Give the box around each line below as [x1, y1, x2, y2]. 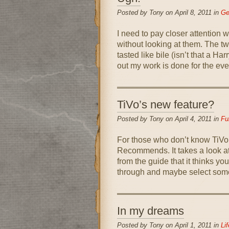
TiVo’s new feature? [117, 98, 214, 111]
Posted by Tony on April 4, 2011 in [117, 115, 221, 123]
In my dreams [117, 204, 184, 217]
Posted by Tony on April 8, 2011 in [117, 9, 221, 16]
